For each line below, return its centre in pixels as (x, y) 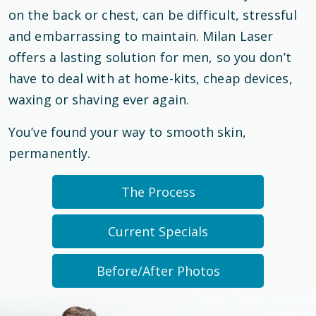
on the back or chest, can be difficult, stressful (153, 15)
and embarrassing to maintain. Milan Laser (141, 36)
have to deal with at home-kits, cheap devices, (151, 78)
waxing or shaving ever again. (99, 99)
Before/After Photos (158, 271)
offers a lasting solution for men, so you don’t (150, 57)
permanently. (50, 153)
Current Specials (158, 231)
